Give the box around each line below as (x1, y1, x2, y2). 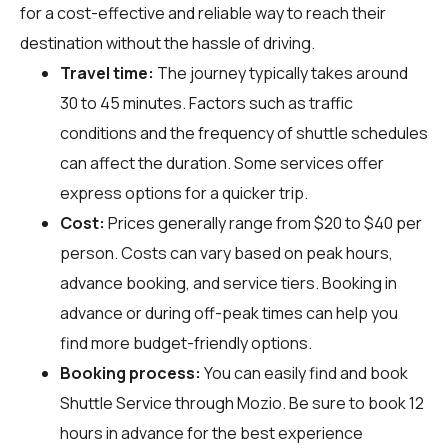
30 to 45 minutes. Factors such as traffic (60, 91, 353, 114)
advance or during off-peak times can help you (60, 301, 398, 324)
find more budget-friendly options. (60, 331, 312, 354)
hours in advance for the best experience (60, 421, 363, 444)
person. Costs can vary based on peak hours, (60, 241, 393, 264)
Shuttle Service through (60, 391, 237, 414)
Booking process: (60, 361, 201, 384)
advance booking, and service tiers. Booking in (60, 271, 397, 294)
